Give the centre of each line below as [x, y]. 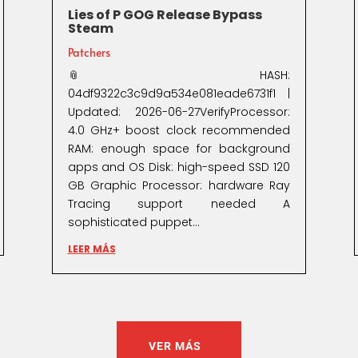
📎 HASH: [179, 75]
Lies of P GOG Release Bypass [165, 14]
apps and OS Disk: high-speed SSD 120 [179, 167]
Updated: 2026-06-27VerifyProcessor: [179, 111]
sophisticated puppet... [133, 222]
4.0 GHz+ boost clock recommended [179, 130]
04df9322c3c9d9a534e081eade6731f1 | [179, 93]
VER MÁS [175, 347]
